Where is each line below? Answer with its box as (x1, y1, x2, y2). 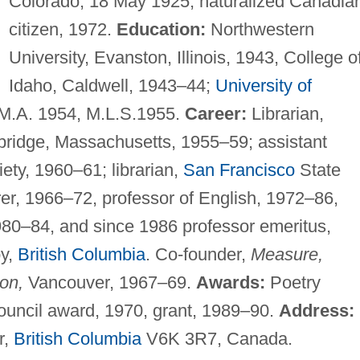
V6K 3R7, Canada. (141, 328, 292, 349)
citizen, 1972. (8, 18, 117, 39)
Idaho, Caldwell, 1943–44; (8, 75, 215, 96)
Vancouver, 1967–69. (22, 272, 196, 292)
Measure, (250, 243, 323, 264)
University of (215, 75, 312, 96)
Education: (116, 18, 206, 39)
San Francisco (182, 159, 295, 180)
